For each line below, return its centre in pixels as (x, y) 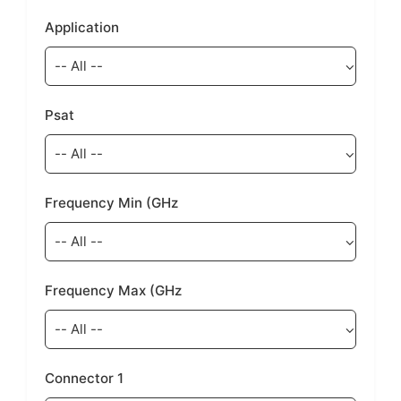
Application (82, 28)
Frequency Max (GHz (113, 291)
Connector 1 (84, 379)
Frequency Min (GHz (111, 203)
